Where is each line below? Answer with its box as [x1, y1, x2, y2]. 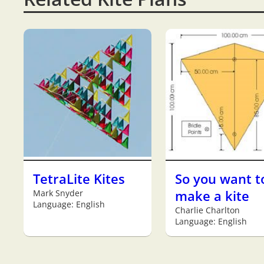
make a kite [175, 187, 249, 204]
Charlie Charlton [175, 204, 240, 216]
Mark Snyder [33, 187, 83, 199]
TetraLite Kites [33, 170, 125, 187]
